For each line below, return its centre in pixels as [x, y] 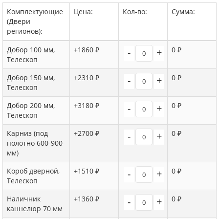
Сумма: [183, 12]
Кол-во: [135, 12]
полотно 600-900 [35, 143]
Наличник [24, 199]
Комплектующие [35, 12]
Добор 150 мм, [31, 78]
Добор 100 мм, [31, 50]
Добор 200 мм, [31, 106]
